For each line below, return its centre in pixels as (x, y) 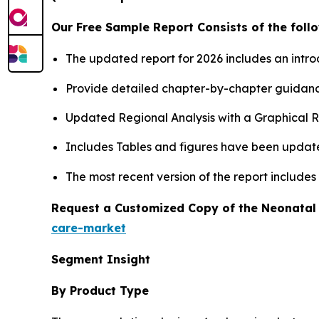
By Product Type (100, 290)
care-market (89, 228)
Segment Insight (101, 259)
